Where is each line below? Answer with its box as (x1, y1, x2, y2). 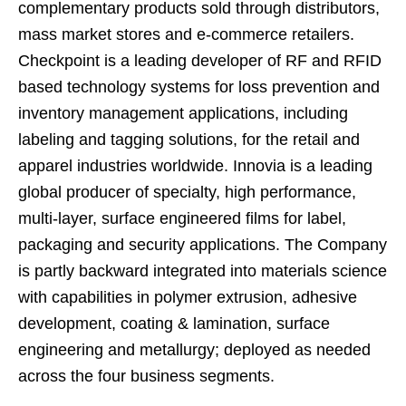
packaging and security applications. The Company (18, 235, 387, 254)
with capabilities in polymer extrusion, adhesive (18, 287, 357, 306)
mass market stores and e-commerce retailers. (18, 24, 354, 43)
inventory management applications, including (18, 103, 348, 122)
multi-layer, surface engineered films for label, (18, 208, 346, 227)
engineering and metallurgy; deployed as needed (18, 340, 371, 359)
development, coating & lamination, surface (18, 314, 330, 333)
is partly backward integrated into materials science (18, 261, 387, 280)
